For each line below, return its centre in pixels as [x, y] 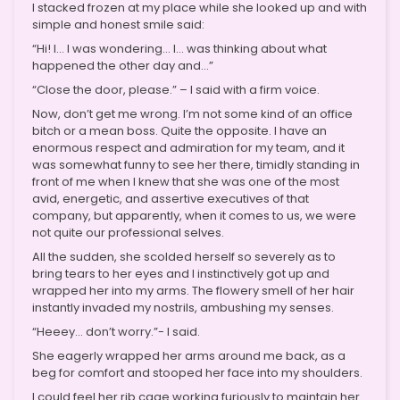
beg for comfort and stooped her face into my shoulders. [197, 372]
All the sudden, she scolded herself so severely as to [184, 256]
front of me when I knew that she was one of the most [186, 181]
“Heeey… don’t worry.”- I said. [116, 331]
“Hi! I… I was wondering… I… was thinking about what [179, 48]
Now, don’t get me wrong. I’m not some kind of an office [192, 113]
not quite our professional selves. [128, 232]
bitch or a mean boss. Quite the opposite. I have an [179, 130]
